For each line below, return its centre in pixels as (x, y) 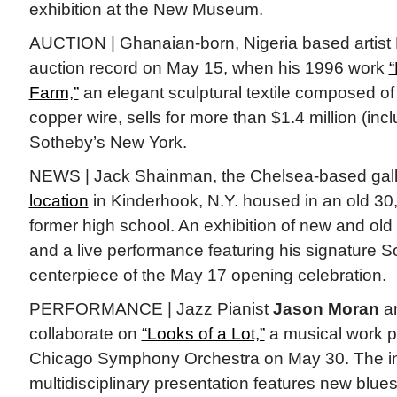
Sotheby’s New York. (108, 143)
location (58, 201)
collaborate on (85, 334)
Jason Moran (326, 309)
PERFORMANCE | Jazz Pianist (151, 309)
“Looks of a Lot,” (203, 334)
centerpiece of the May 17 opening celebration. (207, 276)
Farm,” (54, 93)
